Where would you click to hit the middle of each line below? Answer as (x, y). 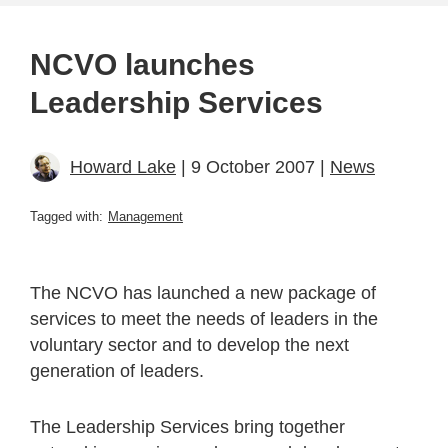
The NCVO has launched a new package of (203, 292)
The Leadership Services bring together (187, 426)
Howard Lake (123, 166)
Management (145, 216)
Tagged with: (66, 216)
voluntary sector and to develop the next (189, 344)
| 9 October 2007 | (253, 166)
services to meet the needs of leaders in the (204, 318)
